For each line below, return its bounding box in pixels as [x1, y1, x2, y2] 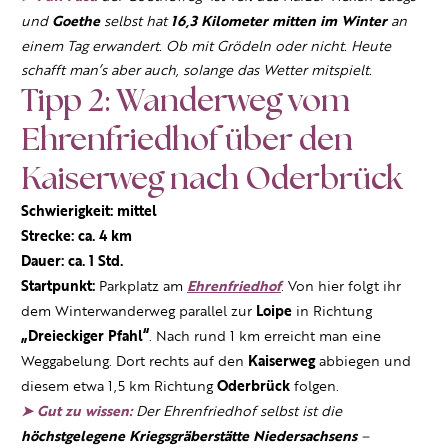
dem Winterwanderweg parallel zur [21, 302, 256, 321]
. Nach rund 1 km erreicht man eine [149, 327, 381, 346]
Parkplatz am [95, 277, 187, 296]
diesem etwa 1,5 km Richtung [21, 377, 217, 396]
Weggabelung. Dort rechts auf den [21, 352, 248, 371]
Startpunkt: [21, 277, 95, 297]
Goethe [52, 12, 104, 32]
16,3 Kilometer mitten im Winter [171, 12, 387, 32]
